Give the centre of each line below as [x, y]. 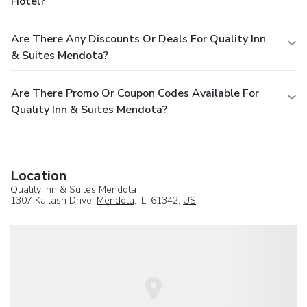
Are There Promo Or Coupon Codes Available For [135, 94]
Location [38, 176]
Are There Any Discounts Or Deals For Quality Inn [138, 39]
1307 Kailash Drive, [53, 201]
